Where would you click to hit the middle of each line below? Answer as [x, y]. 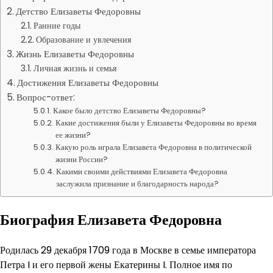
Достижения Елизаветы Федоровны [88, 83]
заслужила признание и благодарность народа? [138, 184]
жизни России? [82, 159]
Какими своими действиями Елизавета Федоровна [142, 172]
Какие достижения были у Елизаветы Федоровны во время [156, 123]
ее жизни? [73, 135]
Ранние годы [57, 26]
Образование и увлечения [83, 40]
